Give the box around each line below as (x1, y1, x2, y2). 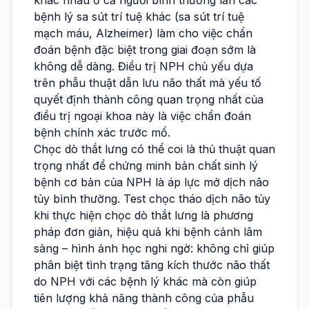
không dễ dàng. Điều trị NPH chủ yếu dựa (34, 59, 253, 74)
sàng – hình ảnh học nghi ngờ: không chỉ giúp (34, 241, 275, 256)
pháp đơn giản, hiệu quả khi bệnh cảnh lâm (34, 225, 262, 239)
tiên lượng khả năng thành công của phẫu (34, 291, 254, 306)
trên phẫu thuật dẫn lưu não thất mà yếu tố (34, 76, 261, 90)
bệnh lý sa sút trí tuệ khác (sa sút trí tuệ (34, 10, 244, 24)
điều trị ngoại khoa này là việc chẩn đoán (34, 109, 251, 123)
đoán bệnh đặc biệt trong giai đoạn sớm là (34, 43, 256, 57)
